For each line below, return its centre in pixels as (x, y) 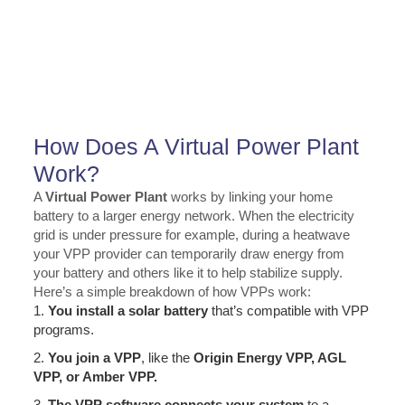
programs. (63, 330)
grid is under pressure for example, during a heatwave (191, 235)
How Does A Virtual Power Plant (196, 147)
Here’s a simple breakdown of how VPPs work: (172, 292)
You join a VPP (94, 358)
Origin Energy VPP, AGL (269, 358)
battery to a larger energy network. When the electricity (193, 216)
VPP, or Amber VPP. (95, 377)
